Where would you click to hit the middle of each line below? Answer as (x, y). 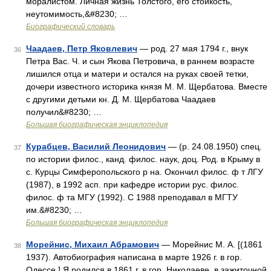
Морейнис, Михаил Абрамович (93, 244)
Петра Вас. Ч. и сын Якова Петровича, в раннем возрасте (140, 61)
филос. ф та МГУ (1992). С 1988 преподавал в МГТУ (132, 197)
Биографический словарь (70, 27)
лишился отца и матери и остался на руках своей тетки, (137, 74)
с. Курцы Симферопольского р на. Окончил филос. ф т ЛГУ (145, 172)
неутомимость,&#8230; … (77, 14)
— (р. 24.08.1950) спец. (214, 146)
